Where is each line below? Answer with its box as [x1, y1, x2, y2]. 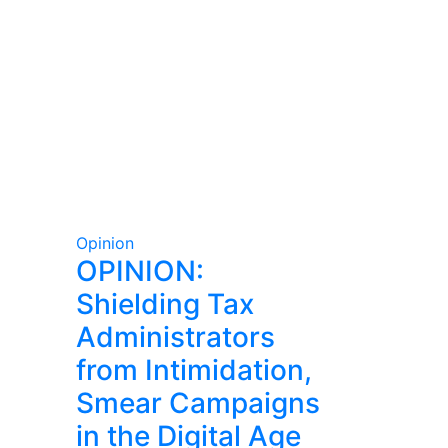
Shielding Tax [76, 287, 254, 321]
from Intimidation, [76, 353, 312, 387]
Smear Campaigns [76, 386, 320, 420]
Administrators [76, 320, 275, 354]
